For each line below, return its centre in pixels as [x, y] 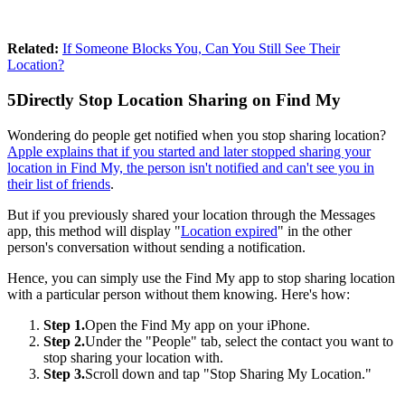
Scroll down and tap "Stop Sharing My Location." [228, 373]
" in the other [315, 231]
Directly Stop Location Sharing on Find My [179, 99]
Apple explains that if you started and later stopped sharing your [189, 151]
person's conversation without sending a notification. [156, 247]
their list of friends [59, 184]
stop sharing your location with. [133, 357]
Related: [35, 49]
